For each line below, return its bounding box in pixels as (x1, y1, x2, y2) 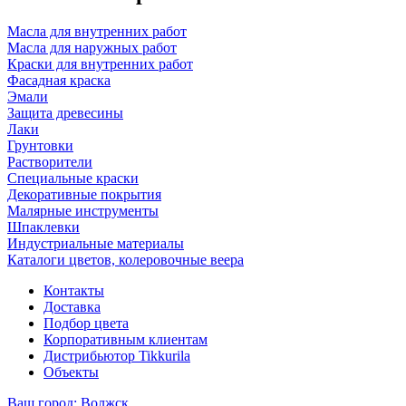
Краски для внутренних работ (7, 55, 193, 72)
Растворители (7, 153, 92, 169)
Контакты (43, 282, 104, 298)
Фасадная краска (7, 72, 111, 88)
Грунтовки (7, 137, 73, 153)
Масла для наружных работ (7, 39, 177, 55)
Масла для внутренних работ (7, 23, 187, 39)
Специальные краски (7, 169, 139, 186)
